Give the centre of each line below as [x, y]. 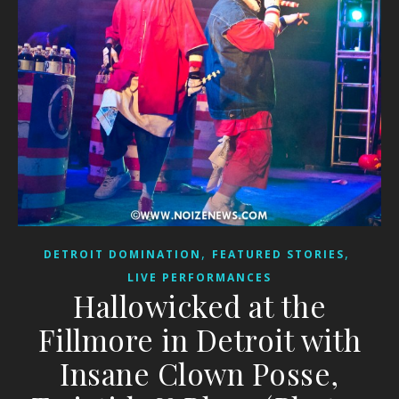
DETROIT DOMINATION [122, 254]
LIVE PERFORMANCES [199, 277]
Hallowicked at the [199, 305]
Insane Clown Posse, [199, 373]
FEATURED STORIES [278, 254]
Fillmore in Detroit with [199, 339]
